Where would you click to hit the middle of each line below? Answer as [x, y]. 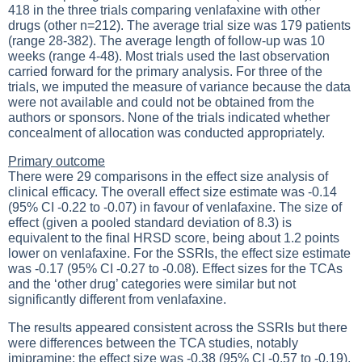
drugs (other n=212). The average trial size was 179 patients [179, 25]
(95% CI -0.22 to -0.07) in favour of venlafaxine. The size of [175, 207]
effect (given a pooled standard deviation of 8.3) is [150, 223]
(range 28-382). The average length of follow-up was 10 [166, 41]
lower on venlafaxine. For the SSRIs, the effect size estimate [179, 253]
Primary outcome [57, 161]
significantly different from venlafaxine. [117, 299]
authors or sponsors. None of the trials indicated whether [169, 118]
